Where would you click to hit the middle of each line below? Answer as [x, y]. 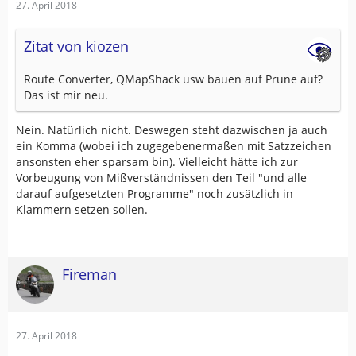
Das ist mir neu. [66, 95]
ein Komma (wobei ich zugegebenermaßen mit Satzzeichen [174, 146]
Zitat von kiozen [76, 46]
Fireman [89, 274]
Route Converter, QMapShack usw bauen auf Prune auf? [173, 79]
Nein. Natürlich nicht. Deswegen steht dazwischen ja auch [172, 130]
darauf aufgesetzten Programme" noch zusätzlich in [155, 193]
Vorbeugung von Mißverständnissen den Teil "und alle [161, 178]
